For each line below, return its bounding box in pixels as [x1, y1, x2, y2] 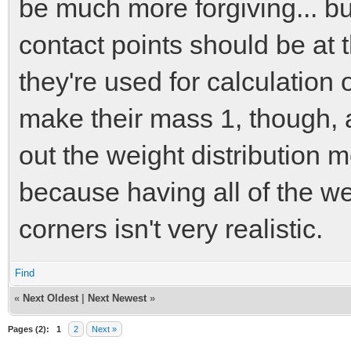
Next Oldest [23, 291, 78, 304]
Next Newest [88, 291, 147, 304]
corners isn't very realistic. [19, 213, 323, 244]
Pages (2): [8, 324, 49, 334]
